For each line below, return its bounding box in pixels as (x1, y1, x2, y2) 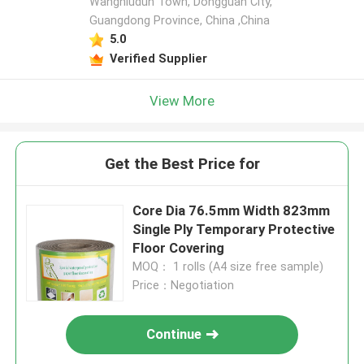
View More (149, 92, 214, 109)
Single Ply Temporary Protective (132, 221, 336, 238)
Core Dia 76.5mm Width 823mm (132, 202, 331, 219)
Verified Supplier (109, 51, 207, 65)
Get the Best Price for (104, 154, 260, 174)
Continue (146, 326, 202, 343)
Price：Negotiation (132, 279, 235, 292)
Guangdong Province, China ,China (89, 14, 270, 28)
